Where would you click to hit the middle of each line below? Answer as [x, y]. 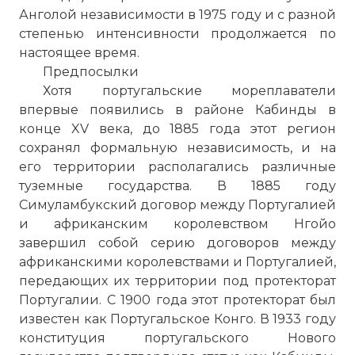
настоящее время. [79, 53]
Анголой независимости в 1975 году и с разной [177, 15]
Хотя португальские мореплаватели [189, 91]
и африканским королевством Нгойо [177, 224]
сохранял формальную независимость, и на [177, 148]
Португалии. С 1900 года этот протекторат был [177, 300]
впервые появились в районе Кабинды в [177, 110]
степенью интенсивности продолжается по [177, 34]
